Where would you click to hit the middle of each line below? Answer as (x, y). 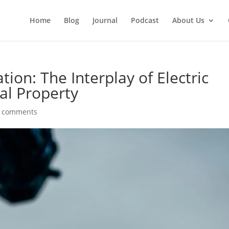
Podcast (145, 20)
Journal (105, 20)
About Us (188, 20)
